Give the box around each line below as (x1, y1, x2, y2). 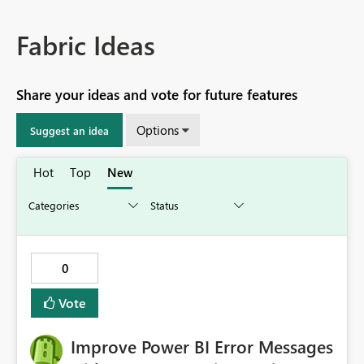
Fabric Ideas (16, 26, 155, 63)
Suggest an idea (30, 123, 109, 137)
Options (136, 122, 179, 139)
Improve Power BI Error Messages (71, 334, 333, 359)
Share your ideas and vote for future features (16, 85, 297, 105)
